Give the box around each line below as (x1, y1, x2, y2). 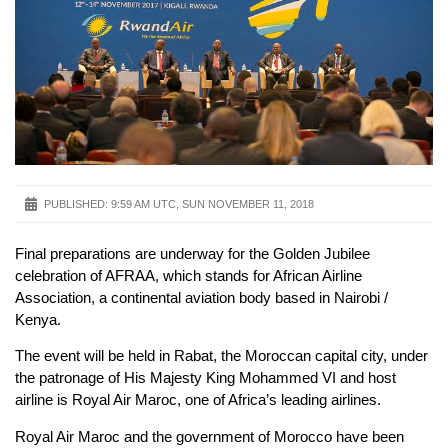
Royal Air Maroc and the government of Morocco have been (15, 427, 404, 445)
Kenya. (15, 310, 61, 328)
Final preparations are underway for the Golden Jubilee (15, 244, 370, 262)
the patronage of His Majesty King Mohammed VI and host (15, 369, 396, 387)
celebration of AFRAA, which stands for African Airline (15, 266, 362, 284)
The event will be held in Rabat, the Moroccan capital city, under (15, 347, 428, 365)
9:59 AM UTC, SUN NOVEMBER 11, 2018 (111, 197, 314, 210)
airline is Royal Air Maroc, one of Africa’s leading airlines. (15, 391, 381, 409)
